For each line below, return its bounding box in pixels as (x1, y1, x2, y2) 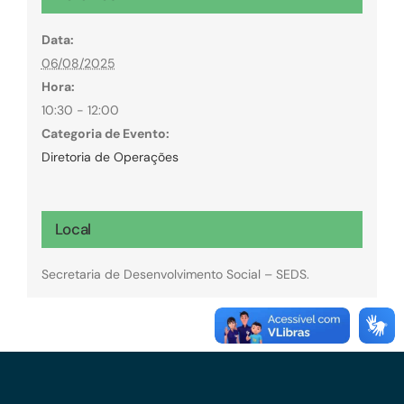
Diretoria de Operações (41, 148, 179, 165)
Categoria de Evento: (41, 124, 170, 142)
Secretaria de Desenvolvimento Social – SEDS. (41, 265, 309, 282)
